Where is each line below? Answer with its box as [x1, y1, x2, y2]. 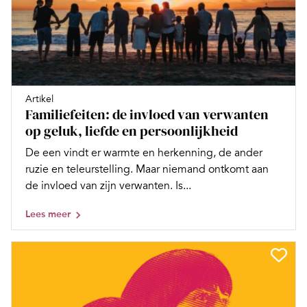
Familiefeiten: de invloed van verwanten [25, 105, 269, 125]
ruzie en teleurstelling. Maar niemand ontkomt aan [25, 162, 269, 177]
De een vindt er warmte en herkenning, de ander [25, 146, 262, 160]
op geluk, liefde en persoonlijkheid [25, 121, 238, 141]
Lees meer [25, 208, 71, 221]
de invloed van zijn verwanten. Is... [25, 179, 191, 193]
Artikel [25, 93, 53, 106]
